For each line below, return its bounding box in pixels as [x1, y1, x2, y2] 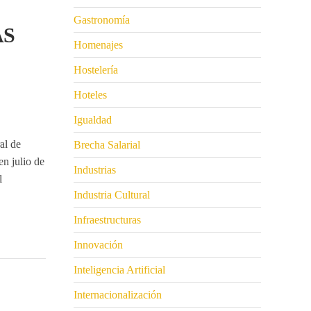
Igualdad [74, 114, 112, 126]
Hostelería [74, 64, 118, 76]
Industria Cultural [74, 189, 150, 201]
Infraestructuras [74, 214, 141, 226]
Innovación [74, 239, 123, 251]
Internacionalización [74, 289, 162, 301]
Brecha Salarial [74, 139, 140, 151]
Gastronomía [74, 14, 130, 26]
